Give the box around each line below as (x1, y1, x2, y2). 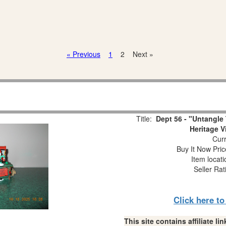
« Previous (67, 49, 100, 59)
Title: (132, 114, 156, 124)
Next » (133, 49, 153, 59)
